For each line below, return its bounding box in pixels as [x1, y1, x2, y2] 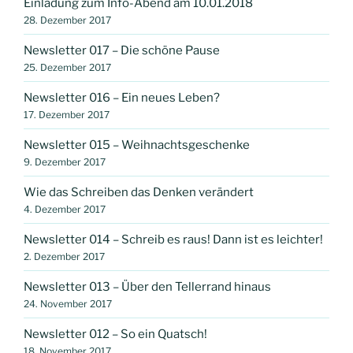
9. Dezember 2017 [24, 155, 106, 168]
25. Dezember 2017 [24, 61, 111, 73]
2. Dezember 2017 [24, 250, 105, 262]
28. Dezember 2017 [24, 13, 111, 26]
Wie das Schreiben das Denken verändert [24, 184, 254, 199]
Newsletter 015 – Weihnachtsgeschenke [24, 137, 250, 152]
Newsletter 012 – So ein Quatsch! [24, 326, 207, 341]
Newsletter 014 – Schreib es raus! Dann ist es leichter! [24, 232, 323, 247]
